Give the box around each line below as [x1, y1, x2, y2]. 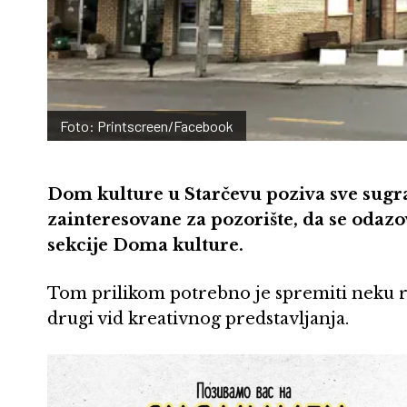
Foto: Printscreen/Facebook [60, 116, 233, 134]
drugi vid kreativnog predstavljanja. [47, 308, 349, 329]
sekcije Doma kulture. [47, 234, 243, 255]
